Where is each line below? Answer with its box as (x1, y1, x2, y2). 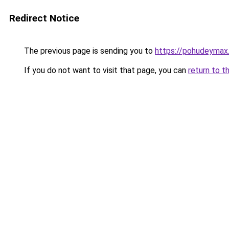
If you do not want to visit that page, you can (22, 65, 188, 75)
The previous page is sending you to (22, 46, 155, 56)
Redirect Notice (9, 12, 79, 24)
